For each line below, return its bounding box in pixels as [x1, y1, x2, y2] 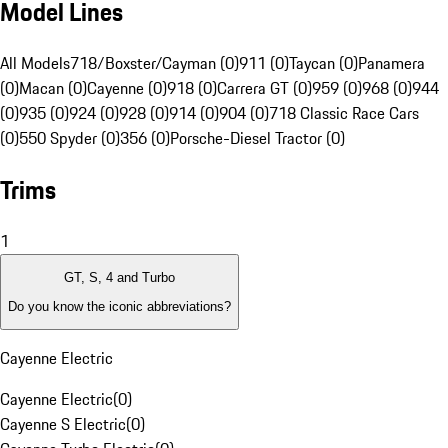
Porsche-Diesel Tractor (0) [170, 126, 345, 151]
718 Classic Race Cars [269, 101, 419, 126]
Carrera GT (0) [217, 76, 312, 101]
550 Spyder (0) [19, 126, 120, 151]
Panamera [358, 51, 425, 76]
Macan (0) [19, 76, 87, 101]
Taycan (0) [289, 51, 358, 76]
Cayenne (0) [87, 76, 167, 101]
